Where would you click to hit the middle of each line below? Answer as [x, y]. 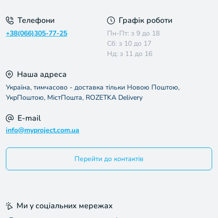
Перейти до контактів [109, 159]
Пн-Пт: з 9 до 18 [133, 33]
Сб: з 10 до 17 [129, 44]
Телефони [36, 20]
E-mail [29, 118]
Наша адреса [42, 74]
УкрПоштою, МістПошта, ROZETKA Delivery [74, 98]
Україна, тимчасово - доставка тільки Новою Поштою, [93, 87]
